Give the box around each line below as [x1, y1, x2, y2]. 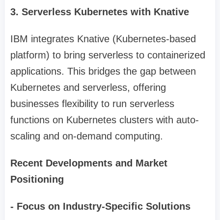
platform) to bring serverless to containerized [10, 50, 205, 61]
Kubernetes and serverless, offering [10, 82, 166, 93]
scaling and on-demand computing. [10, 131, 163, 142]
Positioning [10, 174, 64, 185]
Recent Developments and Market [10, 158, 167, 169]
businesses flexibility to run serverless [10, 98, 174, 110]
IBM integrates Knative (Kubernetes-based [10, 33, 196, 45]
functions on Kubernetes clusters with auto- [10, 114, 199, 126]
